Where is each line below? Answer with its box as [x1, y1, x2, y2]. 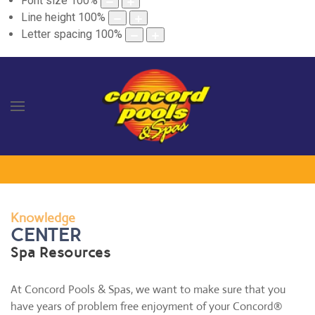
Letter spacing [21, 27, 92, 41]
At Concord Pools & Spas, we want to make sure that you [11, 282, 285, 297]
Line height [21, 11, 75, 25]
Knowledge [11, 210, 75, 226]
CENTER [11, 224, 82, 247]
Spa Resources [11, 244, 111, 262]
